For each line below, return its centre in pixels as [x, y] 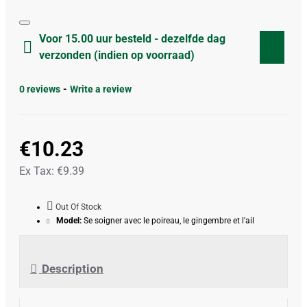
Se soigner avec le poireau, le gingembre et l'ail [169, 221]
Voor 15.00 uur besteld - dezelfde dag [132, 39]
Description [71, 269]
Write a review [101, 89]
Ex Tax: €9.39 [52, 171]
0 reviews [40, 89]
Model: [69, 221]
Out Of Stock [78, 207]
